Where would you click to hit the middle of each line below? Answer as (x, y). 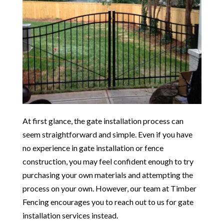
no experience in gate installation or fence (93, 148)
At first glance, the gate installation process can (103, 121)
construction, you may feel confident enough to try (108, 161)
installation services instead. (70, 215)
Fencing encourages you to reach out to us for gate (108, 202)
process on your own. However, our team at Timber (109, 188)
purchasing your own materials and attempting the (107, 175)
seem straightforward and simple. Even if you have (107, 134)
